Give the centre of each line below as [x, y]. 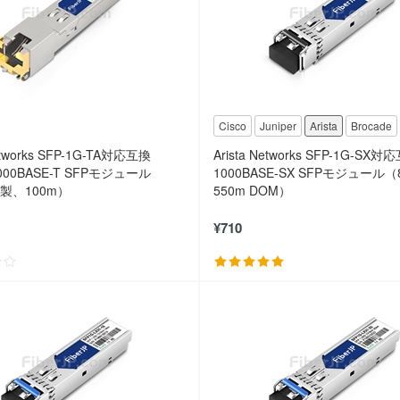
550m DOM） [252, 190]
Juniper [278, 125]
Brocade [371, 125]
